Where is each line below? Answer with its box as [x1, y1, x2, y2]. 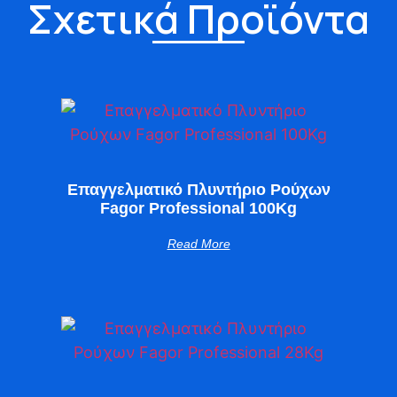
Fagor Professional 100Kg [100, 198, 297, 217]
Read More [167, 236, 230, 251]
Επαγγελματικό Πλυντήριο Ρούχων [66, 180, 331, 198]
